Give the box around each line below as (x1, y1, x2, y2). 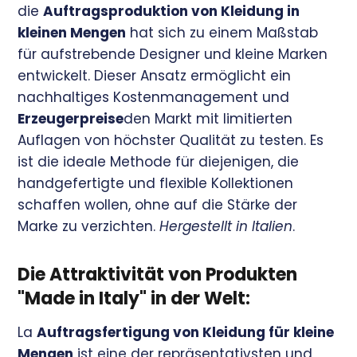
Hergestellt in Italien (159, 217, 293, 237)
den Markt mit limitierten (124, 109, 293, 129)
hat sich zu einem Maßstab (126, 23, 319, 43)
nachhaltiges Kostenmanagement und (18, 88, 290, 108)
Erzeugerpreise (18, 109, 124, 129)
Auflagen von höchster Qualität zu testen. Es (18, 131, 324, 151)
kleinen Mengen (18, 23, 127, 43)
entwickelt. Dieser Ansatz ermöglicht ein (18, 66, 292, 86)
